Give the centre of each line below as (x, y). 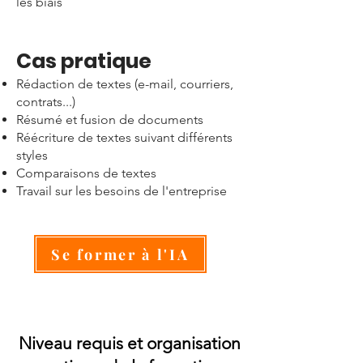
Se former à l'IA (120, 254)
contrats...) (46, 102)
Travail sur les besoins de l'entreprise (122, 191)
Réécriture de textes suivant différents (124, 137)
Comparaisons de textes (86, 173)
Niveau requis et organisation (130, 343)
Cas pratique (84, 61)
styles (32, 155)
